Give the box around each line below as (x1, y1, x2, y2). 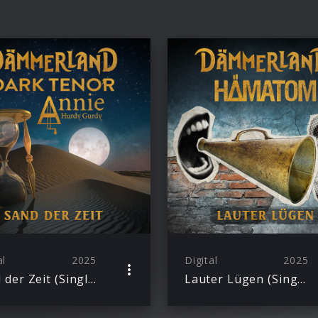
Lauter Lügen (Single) (297, 270, 306, 287)
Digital (185, 253, 218, 267)
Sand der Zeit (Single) (87, 270, 96, 287)
